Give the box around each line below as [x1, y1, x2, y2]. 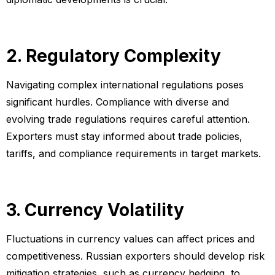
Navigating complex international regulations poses [6, 79, 244, 91]
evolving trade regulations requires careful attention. [6, 113, 250, 126]
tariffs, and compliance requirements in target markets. [6, 147, 261, 160]
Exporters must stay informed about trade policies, [6, 130, 242, 143]
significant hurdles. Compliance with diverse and [6, 96, 229, 109]
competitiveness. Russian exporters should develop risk [6, 250, 265, 263]
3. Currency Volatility [6, 199, 184, 221]
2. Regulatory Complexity [6, 45, 221, 67]
